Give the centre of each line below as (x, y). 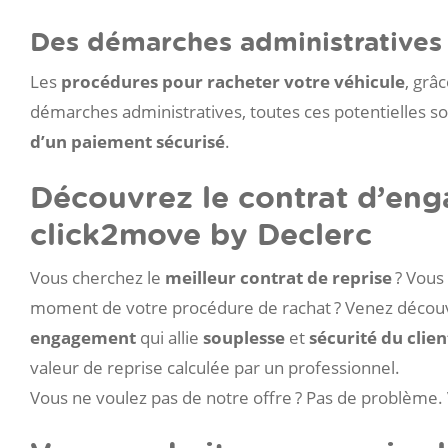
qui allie (169, 337)
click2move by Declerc (201, 233)
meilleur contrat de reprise (278, 277)
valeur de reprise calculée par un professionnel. (215, 367)
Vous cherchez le (97, 277)
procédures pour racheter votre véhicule (233, 82)
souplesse (244, 337)
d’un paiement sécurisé (127, 142)
